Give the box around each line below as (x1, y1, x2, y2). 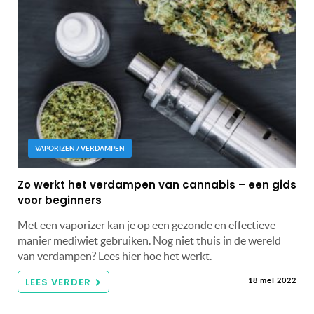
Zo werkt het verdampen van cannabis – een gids (18, 177, 296, 192)
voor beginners (18, 192, 102, 207)
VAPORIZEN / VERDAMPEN (35, 144, 125, 152)
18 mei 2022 (248, 275, 296, 285)
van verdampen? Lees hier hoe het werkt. (18, 249, 212, 262)
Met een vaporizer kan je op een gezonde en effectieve (18, 218, 275, 231)
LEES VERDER (25, 275, 91, 289)
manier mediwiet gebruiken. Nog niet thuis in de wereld (18, 233, 281, 247)
